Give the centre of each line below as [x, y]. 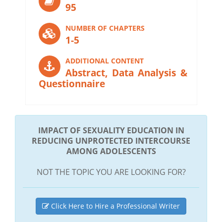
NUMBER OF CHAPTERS [105, 28]
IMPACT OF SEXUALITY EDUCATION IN [111, 130]
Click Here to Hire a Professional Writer [114, 206]
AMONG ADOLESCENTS [111, 151]
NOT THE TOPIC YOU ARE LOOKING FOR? [111, 172]
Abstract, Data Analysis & [126, 73]
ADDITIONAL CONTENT [104, 60]
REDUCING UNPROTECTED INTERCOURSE [111, 140]
